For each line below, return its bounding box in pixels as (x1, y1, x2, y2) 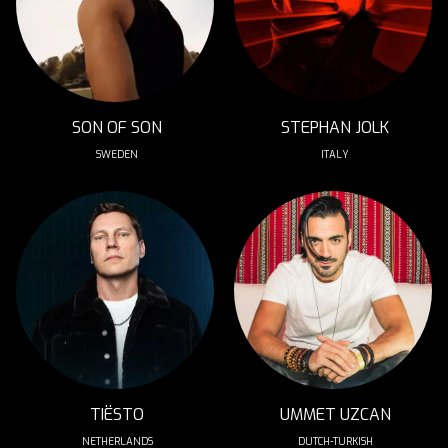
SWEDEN (96, 148, 138, 161)
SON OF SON (72, 117, 162, 138)
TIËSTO (90, 404, 144, 425)
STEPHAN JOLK (281, 117, 389, 138)
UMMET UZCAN (279, 404, 391, 425)
